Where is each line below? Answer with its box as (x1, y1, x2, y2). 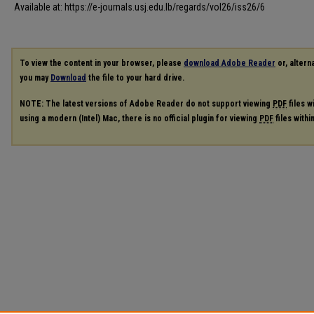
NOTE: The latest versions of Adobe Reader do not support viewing (20, 99, 273, 109)
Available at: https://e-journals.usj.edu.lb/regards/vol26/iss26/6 (14, 1, 265, 13)
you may (20, 73, 50, 83)
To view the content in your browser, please (20, 58, 184, 69)
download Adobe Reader (184, 58, 275, 69)
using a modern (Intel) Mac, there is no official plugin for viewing (20, 114, 259, 124)
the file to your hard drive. (86, 73, 184, 83)
